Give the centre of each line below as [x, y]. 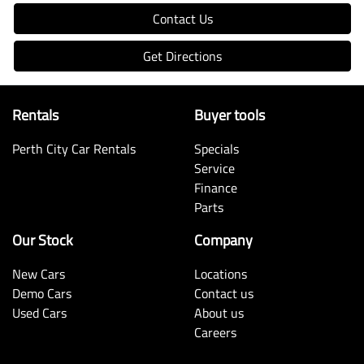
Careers [215, 333]
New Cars [39, 274]
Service [214, 169]
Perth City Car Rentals [74, 149]
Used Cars [39, 313]
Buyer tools [230, 115]
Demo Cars [42, 294]
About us [219, 313]
